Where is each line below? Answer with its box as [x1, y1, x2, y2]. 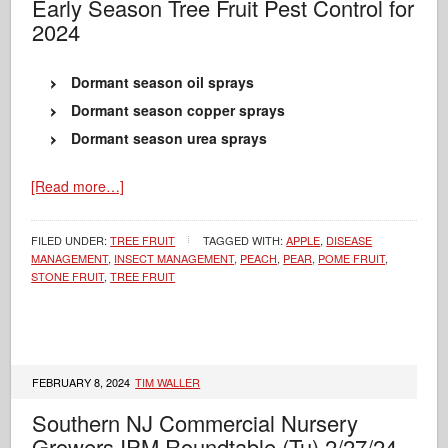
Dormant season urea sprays [71, 128, 268, 148]
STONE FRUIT [31, 268, 105, 284]
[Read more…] [31, 176, 125, 196]
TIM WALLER [135, 374, 201, 390]
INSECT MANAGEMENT [114, 250, 235, 266]
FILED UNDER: [31, 232, 111, 248]
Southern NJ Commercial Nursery [32, 407, 359, 438]
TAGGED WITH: [203, 232, 287, 248]
